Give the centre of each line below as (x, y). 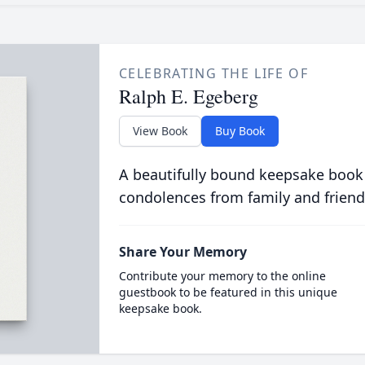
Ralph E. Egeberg (188, 96)
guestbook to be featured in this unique (228, 292)
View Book (160, 130)
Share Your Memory (182, 251)
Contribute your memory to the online (222, 275)
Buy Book (240, 130)
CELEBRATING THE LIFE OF (213, 73)
